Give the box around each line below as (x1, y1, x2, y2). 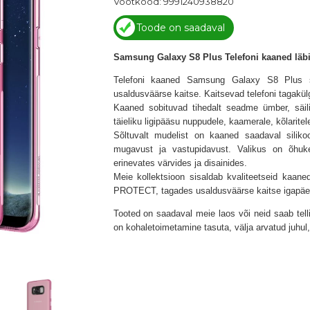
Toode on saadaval (136, 21, 225, 34)
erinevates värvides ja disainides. (113, 158, 247, 168)
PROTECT (113, 185, 156, 196)
